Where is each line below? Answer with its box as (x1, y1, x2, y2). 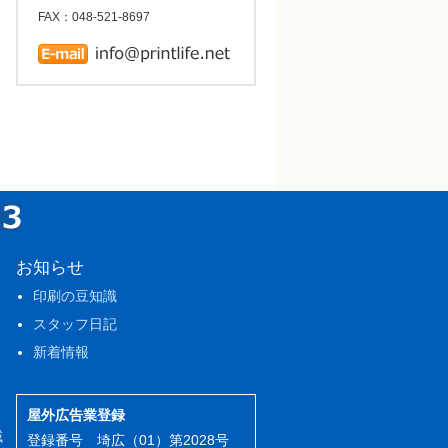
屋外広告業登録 (27, 407, 125, 423)
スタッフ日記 (32, 316, 117, 332)
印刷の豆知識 (32, 288, 117, 304)
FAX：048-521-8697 (38, 10, 150, 24)
